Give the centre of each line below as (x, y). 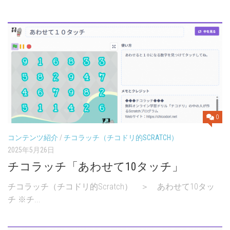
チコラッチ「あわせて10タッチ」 (95, 166)
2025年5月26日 (31, 150)
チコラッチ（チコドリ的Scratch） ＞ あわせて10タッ (111, 186)
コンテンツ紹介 (33, 137)
